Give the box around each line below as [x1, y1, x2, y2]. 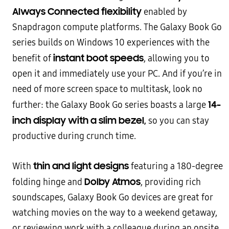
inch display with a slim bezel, [12, 114, 148, 126]
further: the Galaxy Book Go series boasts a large [12, 100, 208, 110]
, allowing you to [144, 53, 210, 64]
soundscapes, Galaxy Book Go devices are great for [12, 192, 213, 203]
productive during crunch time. [12, 131, 136, 142]
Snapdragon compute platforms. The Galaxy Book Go [12, 22, 222, 33]
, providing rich [141, 177, 201, 188]
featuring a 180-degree [129, 161, 223, 172]
